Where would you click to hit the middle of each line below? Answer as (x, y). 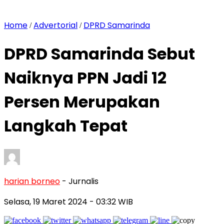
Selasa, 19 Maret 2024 (47, 201)
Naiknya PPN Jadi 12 (85, 78)
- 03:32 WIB (111, 201)
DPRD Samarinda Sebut (99, 54)
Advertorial (55, 25)
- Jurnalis (80, 181)
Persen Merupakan (82, 102)
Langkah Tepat (66, 126)
